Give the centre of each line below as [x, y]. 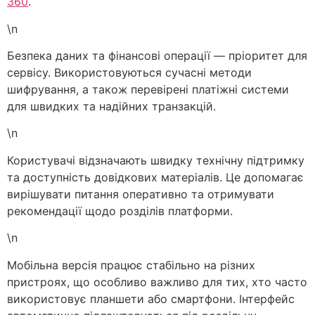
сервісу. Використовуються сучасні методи [129, 72]
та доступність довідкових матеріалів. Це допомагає [155, 177]
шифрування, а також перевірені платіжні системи [148, 89]
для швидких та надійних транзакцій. [111, 106]
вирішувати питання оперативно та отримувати [141, 194]
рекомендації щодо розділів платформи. [120, 211]
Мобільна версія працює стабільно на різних [131, 265]
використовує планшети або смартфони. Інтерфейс [151, 298]
